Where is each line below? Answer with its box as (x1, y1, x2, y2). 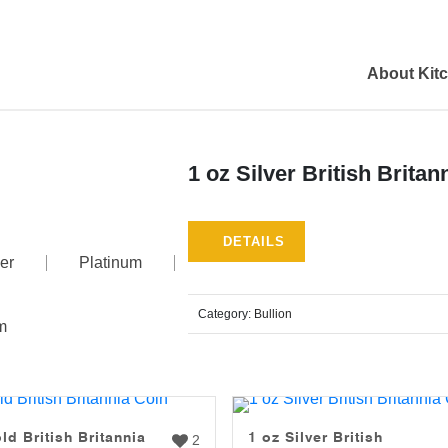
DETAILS (223, 234, 285, 249)
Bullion (254, 307, 292, 321)
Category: (198, 307, 254, 321)
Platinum (78, 254, 142, 271)
